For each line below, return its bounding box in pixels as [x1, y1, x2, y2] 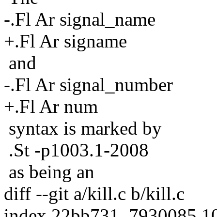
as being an [4, 161, 94, 182]
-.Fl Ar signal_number [4, 74, 173, 95]
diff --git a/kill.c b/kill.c [4, 183, 185, 204]
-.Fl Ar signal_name [4, 8, 155, 30]
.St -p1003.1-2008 [4, 139, 149, 160]
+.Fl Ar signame [4, 30, 127, 51]
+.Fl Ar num [4, 95, 98, 117]
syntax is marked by [4, 117, 162, 139]
